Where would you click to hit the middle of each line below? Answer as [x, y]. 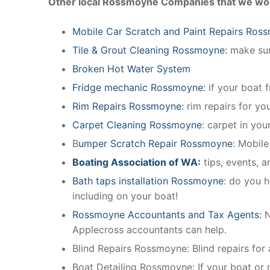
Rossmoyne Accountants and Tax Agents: [168, 214]
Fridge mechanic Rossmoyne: [140, 87]
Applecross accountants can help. [149, 229]
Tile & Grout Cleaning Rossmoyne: [150, 50]
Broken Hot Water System [131, 68]
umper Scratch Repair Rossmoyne [155, 143]
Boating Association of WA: [137, 162]
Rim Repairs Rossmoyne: [128, 106]
